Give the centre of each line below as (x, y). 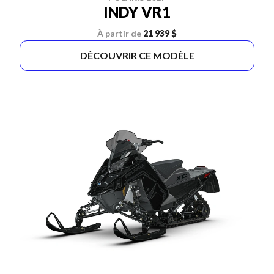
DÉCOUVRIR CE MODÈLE (137, 55)
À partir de (119, 33)
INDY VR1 (137, 12)
